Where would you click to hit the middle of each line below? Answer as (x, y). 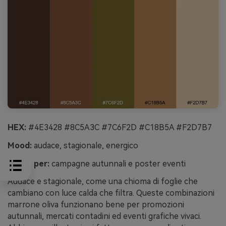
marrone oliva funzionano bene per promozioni (96, 205)
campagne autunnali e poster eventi (118, 163)
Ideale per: (29, 163)
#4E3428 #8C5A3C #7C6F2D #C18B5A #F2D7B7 (119, 128)
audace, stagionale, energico (85, 145)
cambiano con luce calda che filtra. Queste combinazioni (111, 193)
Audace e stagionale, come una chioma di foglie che (103, 182)
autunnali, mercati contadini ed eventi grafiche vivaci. (104, 216)
